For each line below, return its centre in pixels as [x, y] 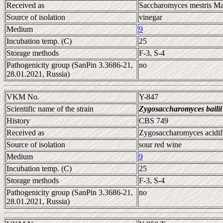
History [18, 121]
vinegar [151, 17]
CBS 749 [154, 121]
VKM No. [23, 97]
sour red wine [160, 145]
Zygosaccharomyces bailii [180, 109]
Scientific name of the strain [50, 109]
